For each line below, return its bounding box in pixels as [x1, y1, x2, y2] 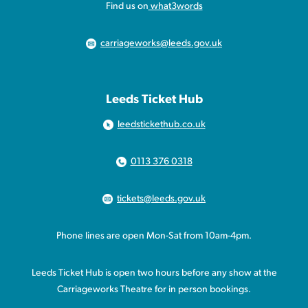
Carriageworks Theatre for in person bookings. [57, 285, 251, 296]
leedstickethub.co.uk [117, 120, 206, 131]
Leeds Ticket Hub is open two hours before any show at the [31, 268, 277, 279]
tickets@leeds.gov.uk [117, 194, 206, 205]
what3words [148, 1, 203, 12]
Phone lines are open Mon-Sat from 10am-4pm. [56, 231, 252, 242]
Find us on [105, 1, 148, 12]
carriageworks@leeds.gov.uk [100, 38, 222, 49]
